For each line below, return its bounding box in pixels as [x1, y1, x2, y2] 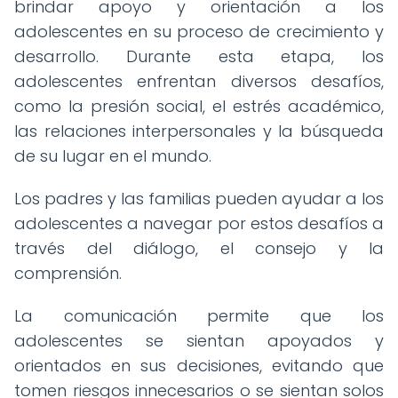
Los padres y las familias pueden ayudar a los [14, 187, 384, 210]
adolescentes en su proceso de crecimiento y [14, 20, 384, 43]
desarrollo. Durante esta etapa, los [14, 45, 384, 68]
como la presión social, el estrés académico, [14, 95, 384, 117]
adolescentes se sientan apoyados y [14, 330, 384, 352]
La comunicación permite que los [14, 305, 384, 327]
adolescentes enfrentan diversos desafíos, [14, 70, 384, 92]
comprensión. [14, 262, 122, 284]
